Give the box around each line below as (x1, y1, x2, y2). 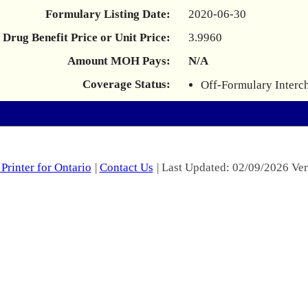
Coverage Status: (82, 78, 170, 91)
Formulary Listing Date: (45, 8, 170, 21)
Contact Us (99, 161, 153, 174)
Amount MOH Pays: (67, 54, 170, 67)
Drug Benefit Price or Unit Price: (3, 31, 170, 44)
